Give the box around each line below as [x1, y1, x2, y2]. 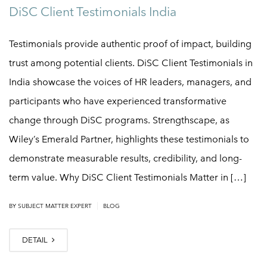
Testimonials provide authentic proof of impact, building [9, 38, 252, 49]
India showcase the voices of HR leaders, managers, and [9, 76, 252, 88]
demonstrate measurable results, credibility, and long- [9, 152, 242, 164]
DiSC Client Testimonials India [9, 4, 176, 19]
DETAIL [22, 234, 49, 245]
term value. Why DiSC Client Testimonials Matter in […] [9, 171, 246, 183]
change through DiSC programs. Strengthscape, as [9, 114, 229, 126]
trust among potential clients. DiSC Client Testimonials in [9, 57, 253, 69]
